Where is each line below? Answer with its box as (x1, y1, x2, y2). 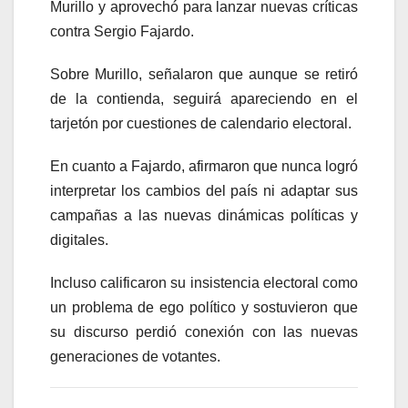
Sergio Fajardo (94, 24, 190, 40)
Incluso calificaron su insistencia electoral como (50, 275, 358, 291)
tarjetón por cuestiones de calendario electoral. (50, 116, 352, 132)
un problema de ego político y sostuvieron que (50, 300, 358, 316)
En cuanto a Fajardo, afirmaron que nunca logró (50, 158, 358, 175)
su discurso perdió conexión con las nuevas (50, 324, 358, 341)
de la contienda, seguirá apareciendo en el (50, 91, 358, 107)
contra (50, 24, 94, 40)
